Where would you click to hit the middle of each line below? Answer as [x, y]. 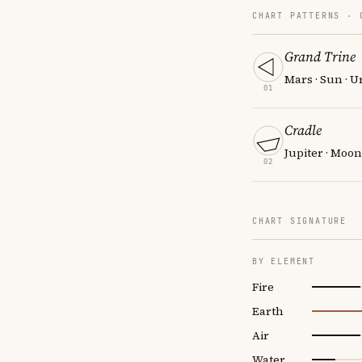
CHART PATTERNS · [306, 15]
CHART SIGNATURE [299, 221]
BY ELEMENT [284, 261]
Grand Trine [320, 56]
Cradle [303, 130]
